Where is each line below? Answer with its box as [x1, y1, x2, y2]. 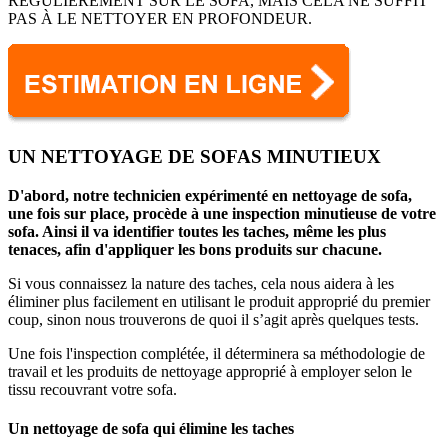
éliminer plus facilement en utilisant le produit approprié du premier [8, 292, 430, 310]
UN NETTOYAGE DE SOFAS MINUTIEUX [8, 146, 381, 168]
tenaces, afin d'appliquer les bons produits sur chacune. [8, 240, 382, 258]
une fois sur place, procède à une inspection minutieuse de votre [8, 204, 436, 222]
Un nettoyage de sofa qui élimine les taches [8, 420, 294, 438]
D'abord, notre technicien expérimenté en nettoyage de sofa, [8, 186, 412, 204]
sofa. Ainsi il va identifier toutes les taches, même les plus [8, 222, 386, 240]
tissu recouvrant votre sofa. [8, 380, 177, 398]
